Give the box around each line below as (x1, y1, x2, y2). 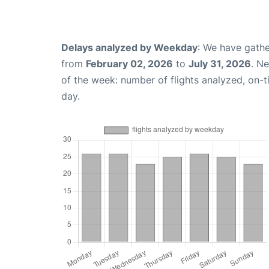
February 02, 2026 (86, 58, 173, 70)
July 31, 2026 (189, 58, 251, 70)
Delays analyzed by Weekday (61, 41, 198, 53)
